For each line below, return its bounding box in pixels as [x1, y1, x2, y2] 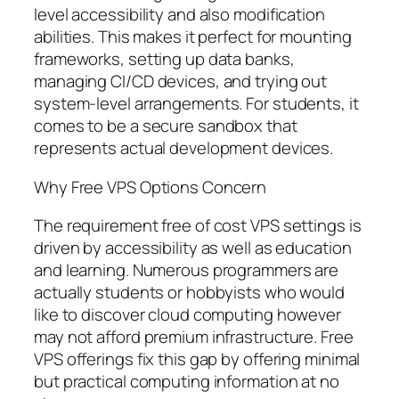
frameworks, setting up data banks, [34, 47, 295, 71]
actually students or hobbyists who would [34, 281, 345, 305]
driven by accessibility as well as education [34, 236, 352, 260]
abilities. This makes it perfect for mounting [34, 25, 352, 49]
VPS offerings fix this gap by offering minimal [34, 347, 361, 371]
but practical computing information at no [34, 370, 339, 394]
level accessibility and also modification [34, 3, 325, 27]
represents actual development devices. [34, 136, 334, 160]
